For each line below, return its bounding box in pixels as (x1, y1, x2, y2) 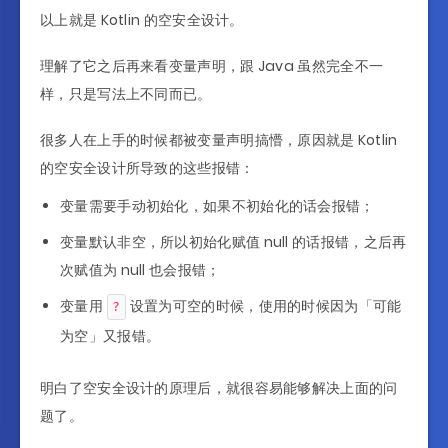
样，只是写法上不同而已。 (40, 83, 212, 104)
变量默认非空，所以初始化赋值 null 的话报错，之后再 (60, 231, 407, 252)
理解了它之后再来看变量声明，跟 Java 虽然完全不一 (40, 55, 384, 76)
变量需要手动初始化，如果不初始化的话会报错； (60, 195, 375, 216)
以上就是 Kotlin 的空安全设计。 (40, 9, 244, 30)
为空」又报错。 (60, 325, 161, 346)
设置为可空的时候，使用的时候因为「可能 (126, 295, 402, 316)
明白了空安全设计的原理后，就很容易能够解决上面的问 (40, 377, 398, 398)
